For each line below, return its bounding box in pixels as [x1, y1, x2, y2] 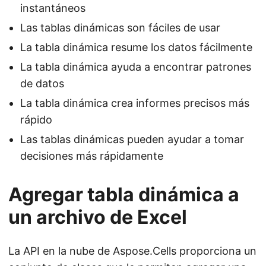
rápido [20, 113, 52, 126]
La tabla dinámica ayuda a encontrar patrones [20, 61, 251, 74]
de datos [20, 77, 64, 90]
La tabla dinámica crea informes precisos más [20, 97, 249, 110]
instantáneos [20, 2, 85, 15]
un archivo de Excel [8, 205, 187, 229]
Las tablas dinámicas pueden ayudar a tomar [20, 133, 244, 146]
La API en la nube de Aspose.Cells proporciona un [8, 245, 256, 258]
